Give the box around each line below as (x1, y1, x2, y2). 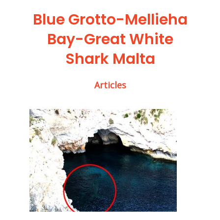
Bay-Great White (47, 28, 173, 50)
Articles (94, 79, 126, 91)
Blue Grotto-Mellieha (32, 9, 188, 30)
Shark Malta (65, 48, 155, 69)
